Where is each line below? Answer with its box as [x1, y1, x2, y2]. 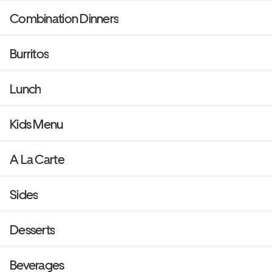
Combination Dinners [10, 10, 119, 26]
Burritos [10, 46, 49, 61]
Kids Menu [10, 116, 63, 132]
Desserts [10, 222, 55, 237]
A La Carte [10, 151, 64, 167]
